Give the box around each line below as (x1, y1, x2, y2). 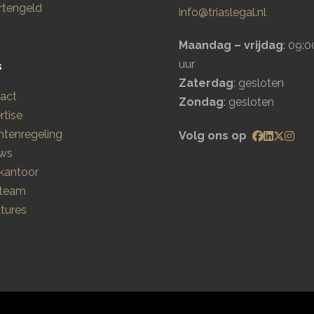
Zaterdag (179, 76, 233, 90)
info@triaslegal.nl (179, 5, 266, 19)
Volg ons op (179, 128, 247, 142)
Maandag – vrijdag (179, 38, 283, 52)
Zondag (179, 95, 224, 109)
